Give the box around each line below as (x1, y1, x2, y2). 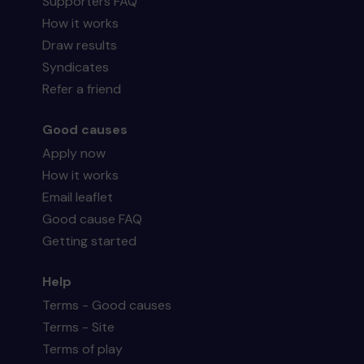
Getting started (42, 232, 137, 249)
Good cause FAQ (42, 210, 143, 227)
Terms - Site (42, 318, 115, 336)
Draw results (42, 37, 118, 54)
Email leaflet (42, 188, 114, 206)
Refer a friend (42, 80, 122, 97)
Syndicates (42, 58, 110, 76)
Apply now (42, 145, 106, 162)
